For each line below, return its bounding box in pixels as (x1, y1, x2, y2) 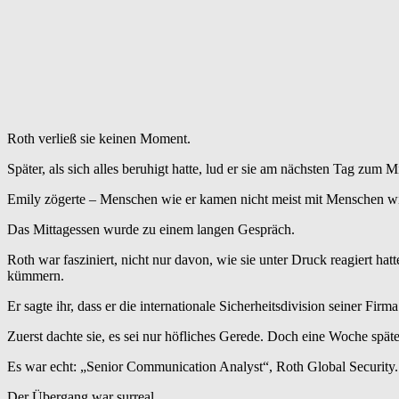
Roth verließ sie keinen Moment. (7, 131, 191, 147)
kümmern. (7, 268, 64, 284)
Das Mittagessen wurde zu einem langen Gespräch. (7, 222, 295, 238)
